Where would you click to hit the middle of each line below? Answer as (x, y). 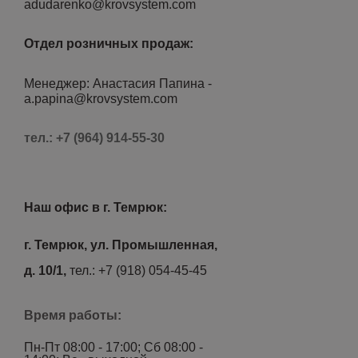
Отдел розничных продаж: (109, 44)
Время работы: (73, 315)
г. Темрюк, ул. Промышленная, (121, 245)
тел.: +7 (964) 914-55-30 (94, 138)
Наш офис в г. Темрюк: (95, 207)
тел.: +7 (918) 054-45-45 (137, 270)
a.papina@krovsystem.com (101, 99)
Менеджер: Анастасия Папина (116, 84)
